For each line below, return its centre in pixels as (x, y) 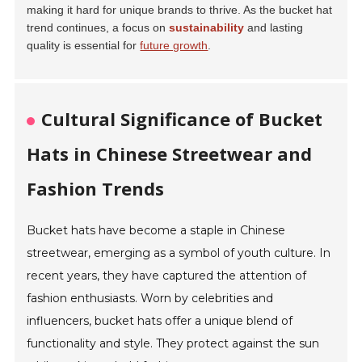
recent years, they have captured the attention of (167, 276)
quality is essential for (84, 46)
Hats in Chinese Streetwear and (170, 154)
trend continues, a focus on (98, 28)
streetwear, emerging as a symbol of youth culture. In (179, 253)
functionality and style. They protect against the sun (173, 344)
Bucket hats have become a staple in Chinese (156, 231)
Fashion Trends (96, 189)
